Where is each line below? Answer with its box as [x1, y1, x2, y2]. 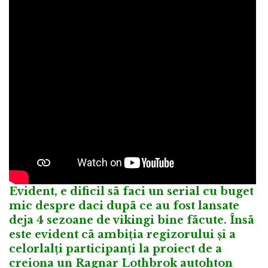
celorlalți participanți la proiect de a [9, 242, 222, 256]
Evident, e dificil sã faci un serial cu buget [9, 185, 254, 199]
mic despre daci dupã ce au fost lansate [9, 199, 239, 213]
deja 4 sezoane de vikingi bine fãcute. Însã [9, 214, 254, 227]
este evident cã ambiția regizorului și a [9, 228, 236, 242]
